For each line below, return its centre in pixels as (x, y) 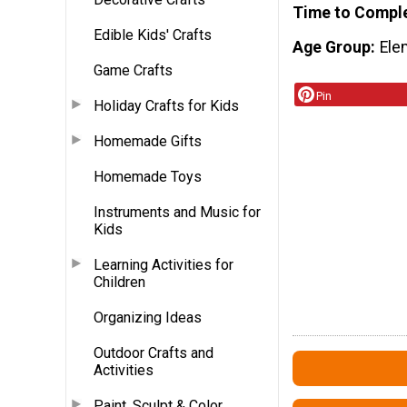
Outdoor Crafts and (154, 352)
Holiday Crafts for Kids (166, 105)
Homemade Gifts (148, 141)
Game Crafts (133, 70)
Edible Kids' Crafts (153, 35)
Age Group (332, 48)
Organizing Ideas (148, 317)
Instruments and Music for (177, 212)
